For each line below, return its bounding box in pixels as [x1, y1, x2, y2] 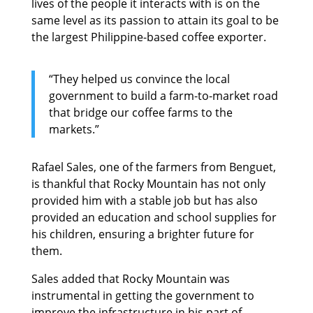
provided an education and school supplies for [31, 210, 277, 226]
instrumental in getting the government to [31, 288, 254, 304]
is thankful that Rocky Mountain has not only [31, 176, 265, 192]
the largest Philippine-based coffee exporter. [31, 29, 266, 45]
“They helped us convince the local [48, 71, 230, 87]
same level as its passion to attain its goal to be [31, 13, 279, 29]
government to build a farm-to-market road [48, 88, 278, 104]
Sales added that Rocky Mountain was [31, 271, 230, 287]
